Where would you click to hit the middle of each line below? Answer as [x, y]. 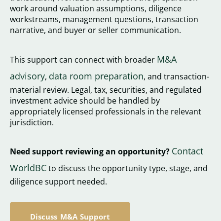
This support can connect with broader [83, 59]
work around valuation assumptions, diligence [96, 9]
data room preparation [96, 76]
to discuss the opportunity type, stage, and [127, 168]
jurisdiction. [32, 122]
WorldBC [28, 168]
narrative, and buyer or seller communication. [95, 30]
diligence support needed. [58, 182]
